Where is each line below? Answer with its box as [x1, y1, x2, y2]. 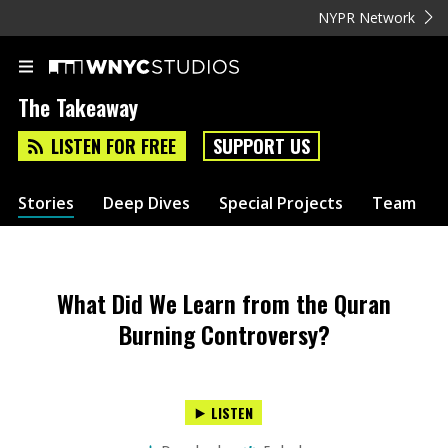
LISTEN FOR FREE [51, 133, 176, 160]
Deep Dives [103, 191, 190, 214]
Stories [18, 191, 74, 214]
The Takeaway [18, 91, 138, 124]
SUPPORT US [213, 133, 310, 160]
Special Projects [219, 191, 343, 214]
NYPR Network [318, 8, 416, 27]
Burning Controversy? [118, 316, 330, 352]
